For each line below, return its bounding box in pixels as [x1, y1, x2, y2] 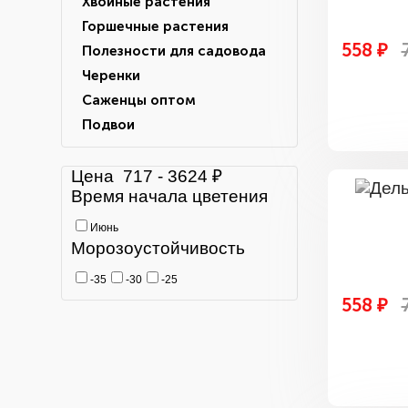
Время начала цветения [71, 187, 268, 206]
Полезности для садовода [82, 43, 266, 59]
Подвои [82, 117, 135, 133]
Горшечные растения [82, 18, 229, 35]
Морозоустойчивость [71, 239, 245, 258]
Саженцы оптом [82, 92, 196, 108]
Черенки [82, 67, 140, 84]
